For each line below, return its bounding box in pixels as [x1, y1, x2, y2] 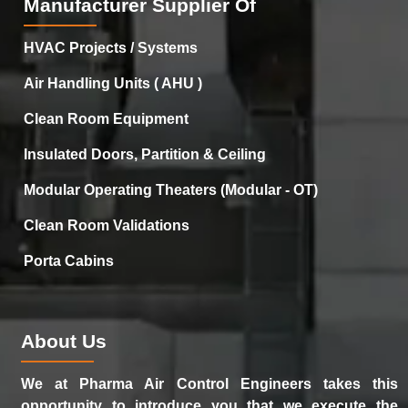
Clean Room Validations [24, 217, 190, 233]
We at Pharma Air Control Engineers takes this [21, 375, 398, 392]
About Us [21, 330, 107, 352]
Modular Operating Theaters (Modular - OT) [24, 181, 319, 198]
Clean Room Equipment [24, 110, 189, 127]
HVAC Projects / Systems [24, 39, 199, 56]
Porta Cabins [24, 252, 115, 269]
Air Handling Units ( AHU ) [24, 75, 203, 91]
